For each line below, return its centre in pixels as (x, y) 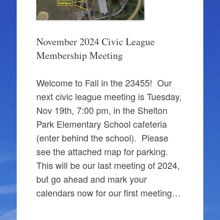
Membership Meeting (79, 55)
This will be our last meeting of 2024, (108, 165)
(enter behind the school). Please (102, 137)
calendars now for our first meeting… (108, 192)
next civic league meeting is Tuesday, (109, 96)
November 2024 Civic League (95, 41)
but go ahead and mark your (91, 179)
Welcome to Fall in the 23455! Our (104, 82)
